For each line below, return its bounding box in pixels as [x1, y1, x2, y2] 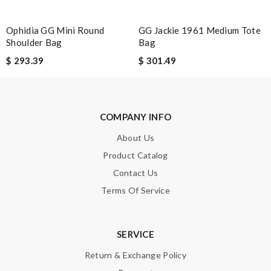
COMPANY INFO [99, 111, 172, 122]
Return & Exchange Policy [84, 249, 187, 260]
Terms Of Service [101, 184, 170, 195]
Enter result [9, 74, 62, 85]
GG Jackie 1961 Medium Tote [139, 24, 261, 36]
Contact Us [113, 167, 158, 178]
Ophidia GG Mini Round [6, 24, 105, 36]
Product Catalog [103, 149, 168, 160]
